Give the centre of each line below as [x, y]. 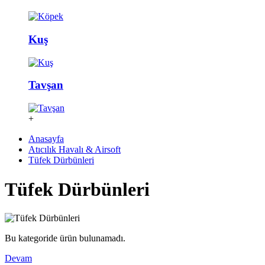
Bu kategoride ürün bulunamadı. [65, 238]
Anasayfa [46, 139]
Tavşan [46, 85]
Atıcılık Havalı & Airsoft [75, 150]
